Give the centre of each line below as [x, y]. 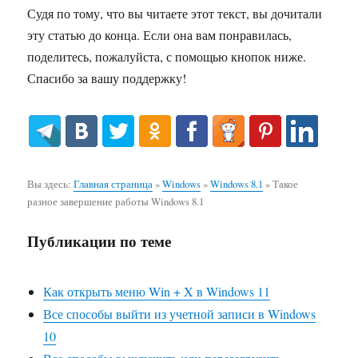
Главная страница [113, 183]
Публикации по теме [99, 241]
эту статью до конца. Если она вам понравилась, [160, 34]
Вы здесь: [51, 183]
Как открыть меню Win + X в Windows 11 [157, 292]
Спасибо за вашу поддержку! [107, 78]
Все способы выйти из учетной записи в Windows [180, 314]
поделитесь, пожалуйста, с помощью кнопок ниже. [167, 56]
